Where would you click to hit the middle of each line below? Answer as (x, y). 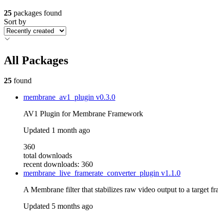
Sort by (15, 21)
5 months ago (72, 206)
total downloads (48, 156)
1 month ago (71, 130)
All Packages (36, 60)
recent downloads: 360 (58, 164)
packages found (38, 13)
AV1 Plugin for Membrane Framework (83, 114)
